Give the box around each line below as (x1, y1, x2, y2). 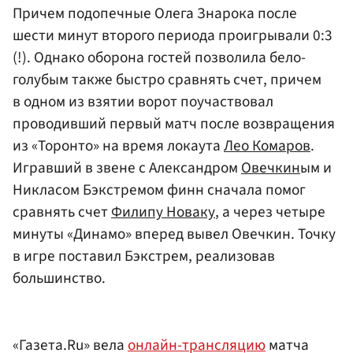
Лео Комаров (224, 134, 310, 157)
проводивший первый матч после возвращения (13, 112, 335, 135)
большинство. (13, 266, 106, 289)
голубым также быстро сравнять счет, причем (13, 68, 321, 91)
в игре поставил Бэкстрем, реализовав (13, 244, 275, 267)
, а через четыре (215, 200, 325, 223)
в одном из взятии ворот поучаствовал (13, 90, 273, 113)
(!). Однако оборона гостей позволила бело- (13, 46, 306, 69)
